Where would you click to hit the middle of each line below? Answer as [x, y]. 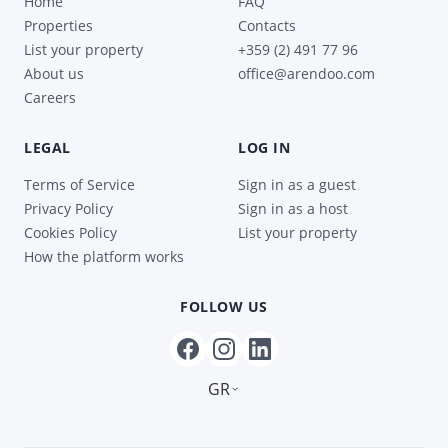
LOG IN [264, 147]
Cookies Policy [70, 232]
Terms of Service [79, 184]
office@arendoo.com [306, 73]
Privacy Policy [68, 208]
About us [54, 73]
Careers [50, 97]
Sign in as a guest [297, 184]
